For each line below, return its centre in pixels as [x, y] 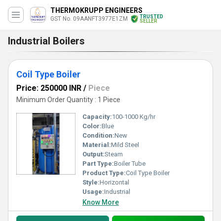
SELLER [148, 21]
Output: [93, 154]
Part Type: [98, 164]
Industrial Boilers [46, 41]
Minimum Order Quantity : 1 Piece [68, 100]
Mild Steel [125, 145]
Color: [92, 126]
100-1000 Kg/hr [134, 117]
